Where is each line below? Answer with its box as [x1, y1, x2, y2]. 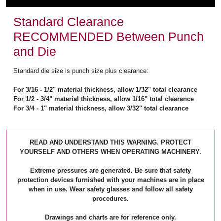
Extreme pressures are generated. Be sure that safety [30, 167, 191, 174]
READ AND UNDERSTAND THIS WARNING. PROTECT [30, 139, 191, 146]
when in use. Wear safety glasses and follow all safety [28, 185, 193, 193]
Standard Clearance [13, 15, 124, 29]
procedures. [92, 195, 129, 202]
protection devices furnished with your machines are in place [17, 176, 204, 184]
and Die [13, 44, 56, 58]
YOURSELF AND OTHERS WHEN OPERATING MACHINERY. [20, 148, 201, 155]
